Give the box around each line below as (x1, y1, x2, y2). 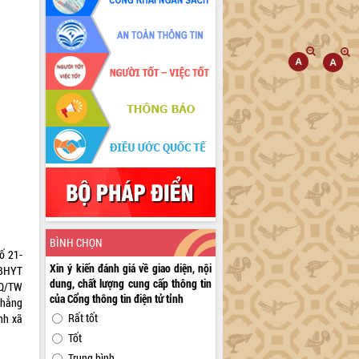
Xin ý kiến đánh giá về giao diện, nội (50, 260, 212, 276)
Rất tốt (68, 310, 99, 326)
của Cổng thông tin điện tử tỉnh (50, 291, 184, 307)
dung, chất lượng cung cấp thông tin (50, 276, 212, 292)
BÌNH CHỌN (50, 235, 103, 251)
